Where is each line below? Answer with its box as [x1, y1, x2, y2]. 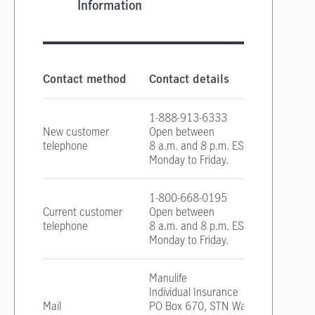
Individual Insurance [149, 284, 238, 300]
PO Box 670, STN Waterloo [149, 298, 272, 314]
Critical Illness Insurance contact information [42, 55, 312, 68]
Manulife [149, 270, 187, 285]
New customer [43, 124, 109, 139]
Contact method [43, 74, 127, 85]
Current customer [43, 204, 122, 219]
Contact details [149, 74, 229, 85]
